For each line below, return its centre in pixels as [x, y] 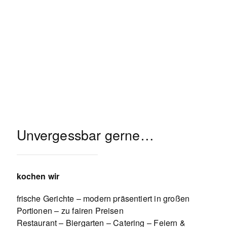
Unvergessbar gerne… [85, 134]
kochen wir [38, 176]
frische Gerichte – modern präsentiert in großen [103, 199]
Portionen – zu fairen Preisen [70, 211]
